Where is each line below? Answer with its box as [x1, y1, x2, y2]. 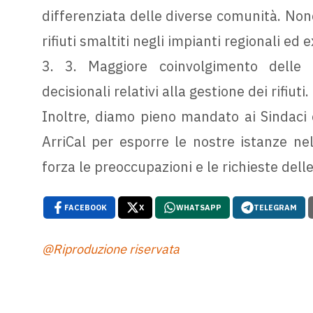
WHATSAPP [175, 202, 221, 212]
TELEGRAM [253, 202, 297, 212]
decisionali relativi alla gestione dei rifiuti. [41, 81, 309, 101]
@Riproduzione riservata [41, 241, 180, 258]
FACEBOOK [64, 202, 107, 212]
